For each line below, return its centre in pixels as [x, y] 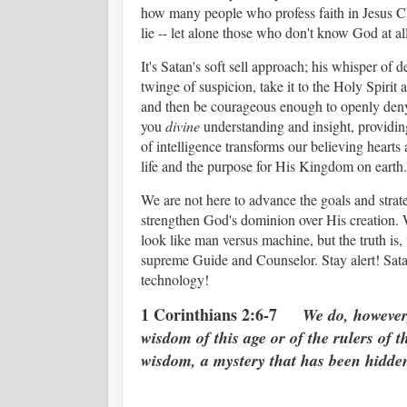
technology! [174, 280]
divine [182, 126]
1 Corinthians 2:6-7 [221, 314]
